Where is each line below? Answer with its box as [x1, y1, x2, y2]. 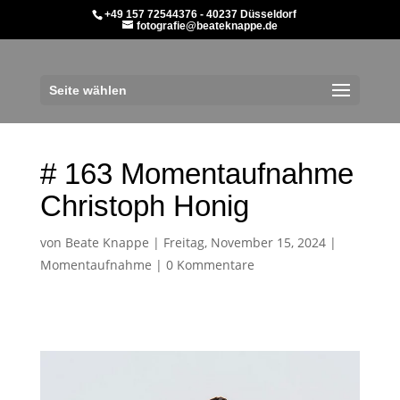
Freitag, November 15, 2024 [162, 234, 326, 251]
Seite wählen [48, 83, 127, 97]
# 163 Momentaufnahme [39, 157, 354, 190]
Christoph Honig [39, 189, 249, 222]
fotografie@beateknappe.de [136, 20, 278, 32]
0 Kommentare [165, 256, 254, 273]
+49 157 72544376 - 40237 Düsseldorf [104, 8, 296, 21]
